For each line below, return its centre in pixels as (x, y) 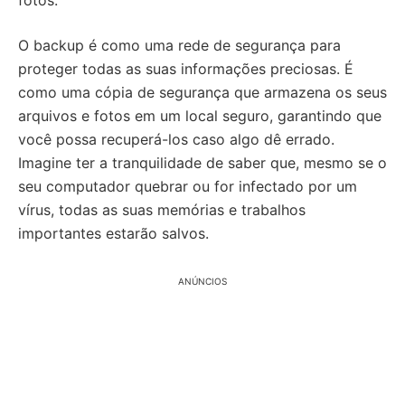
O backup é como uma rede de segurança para (179, 45)
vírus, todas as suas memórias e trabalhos (162, 210)
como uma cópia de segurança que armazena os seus (202, 92)
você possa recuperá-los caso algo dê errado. (176, 139)
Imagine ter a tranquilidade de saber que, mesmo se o (202, 163)
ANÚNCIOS (202, 281)
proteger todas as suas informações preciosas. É (186, 69)
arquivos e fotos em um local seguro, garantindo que (200, 116)
